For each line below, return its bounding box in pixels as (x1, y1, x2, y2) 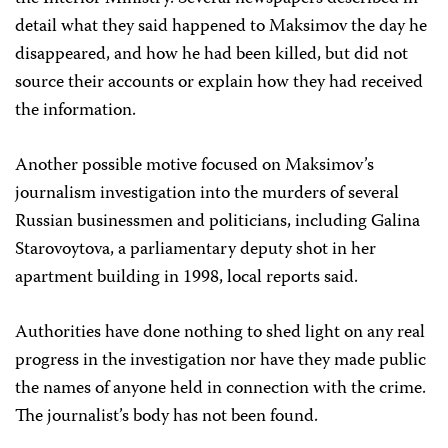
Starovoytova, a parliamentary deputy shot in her (15, 235, 376, 265)
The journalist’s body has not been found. (15, 402, 318, 432)
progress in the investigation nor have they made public (15, 346, 426, 376)
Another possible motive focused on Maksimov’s (15, 151, 374, 181)
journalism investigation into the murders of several (15, 179, 399, 209)
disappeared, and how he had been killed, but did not (15, 40, 408, 70)
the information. (15, 96, 136, 126)
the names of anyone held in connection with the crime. (15, 374, 426, 404)
